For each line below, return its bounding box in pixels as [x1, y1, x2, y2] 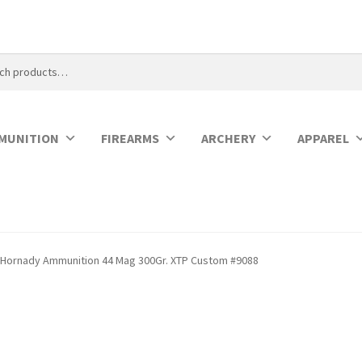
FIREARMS [101, 129, 160, 146]
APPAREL [297, 129, 350, 146]
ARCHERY [201, 129, 256, 146]
